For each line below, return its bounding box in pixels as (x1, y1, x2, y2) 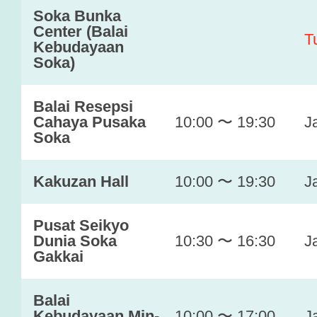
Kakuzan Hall (33, 173, 129, 190)
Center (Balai (33, 23, 128, 40)
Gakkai (33, 248, 83, 265)
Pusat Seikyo (33, 217, 129, 234)
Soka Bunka (33, 7, 121, 25)
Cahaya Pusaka (33, 113, 146, 131)
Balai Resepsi (33, 98, 133, 115)
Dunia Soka (33, 232, 117, 250)
